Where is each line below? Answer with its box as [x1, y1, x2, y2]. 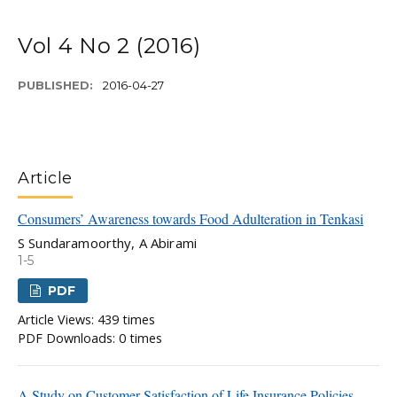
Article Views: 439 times [18, 310, 155, 328]
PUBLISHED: [18, 78, 97, 93]
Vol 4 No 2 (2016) [18, 33, 201, 59]
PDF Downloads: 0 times [18, 329, 162, 346]
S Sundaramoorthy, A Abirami [18, 234, 198, 253]
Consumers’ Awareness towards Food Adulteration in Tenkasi [18, 209, 363, 229]
